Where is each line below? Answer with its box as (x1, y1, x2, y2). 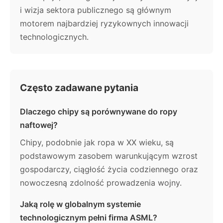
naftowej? (20, 119, 58, 130)
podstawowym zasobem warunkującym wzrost (20, 150, 198, 161)
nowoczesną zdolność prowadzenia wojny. (20, 177, 182, 188)
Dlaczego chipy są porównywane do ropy (20, 106, 177, 116)
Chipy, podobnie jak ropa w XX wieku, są (20, 137, 174, 147)
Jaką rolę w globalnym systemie (20, 199, 141, 209)
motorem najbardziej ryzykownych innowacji (20, 18, 189, 28)
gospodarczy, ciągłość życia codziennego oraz (20, 164, 198, 174)
